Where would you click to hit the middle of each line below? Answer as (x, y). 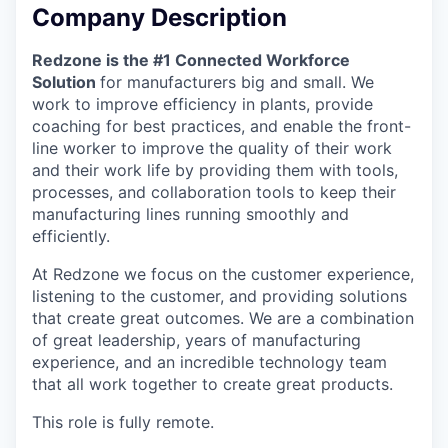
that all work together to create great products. (212, 384)
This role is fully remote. (123, 422)
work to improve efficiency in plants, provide (202, 104)
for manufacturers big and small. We (237, 82)
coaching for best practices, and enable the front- (221, 126)
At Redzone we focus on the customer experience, (223, 274)
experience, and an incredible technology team (209, 362)
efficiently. (71, 236)
